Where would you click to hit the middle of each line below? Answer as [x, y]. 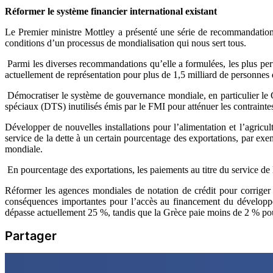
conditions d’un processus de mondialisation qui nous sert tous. [126, 43]
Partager [31, 236]
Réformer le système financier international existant [111, 11]
